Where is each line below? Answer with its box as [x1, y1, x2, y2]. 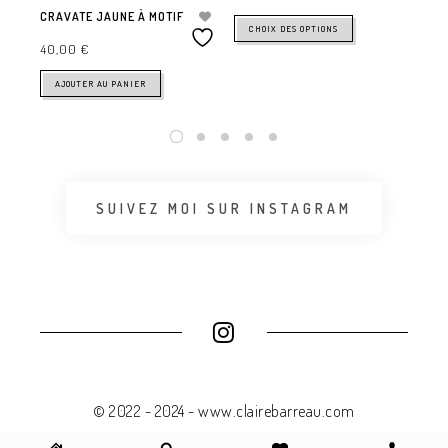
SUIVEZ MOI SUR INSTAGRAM [96, 199, 352, 217]
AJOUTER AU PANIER [55, 77, 146, 89]
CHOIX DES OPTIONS [249, 23, 338, 34]
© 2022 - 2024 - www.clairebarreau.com [93, 400, 355, 421]
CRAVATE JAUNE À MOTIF [40, 8, 184, 24]
